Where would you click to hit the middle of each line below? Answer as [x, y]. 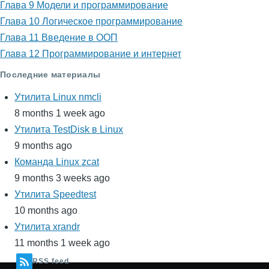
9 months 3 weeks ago [62, 178]
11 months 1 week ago [62, 243]
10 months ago [46, 211]
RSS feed [51, 261]
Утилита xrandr [47, 227]
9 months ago [43, 146]
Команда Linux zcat [57, 162]
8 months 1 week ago [60, 113]
